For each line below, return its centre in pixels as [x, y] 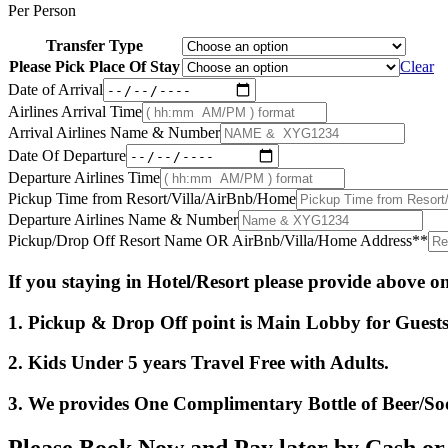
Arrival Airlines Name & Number [114, 133]
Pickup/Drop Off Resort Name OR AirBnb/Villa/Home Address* [214, 241]
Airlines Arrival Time [75, 112]
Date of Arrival [55, 89]
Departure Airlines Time [84, 178]
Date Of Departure [67, 155]
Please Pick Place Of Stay [94, 67]
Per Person [42, 11]
